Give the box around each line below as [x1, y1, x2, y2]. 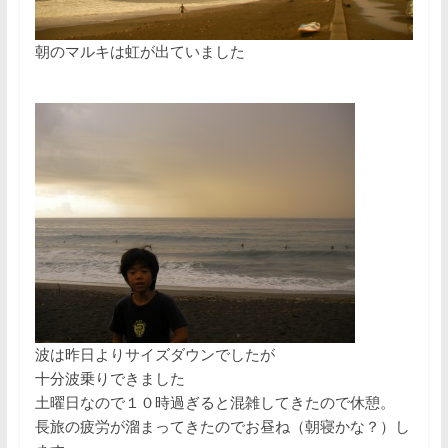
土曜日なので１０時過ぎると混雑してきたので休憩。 [34, 394, 395, 412]
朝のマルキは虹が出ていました [34, 43, 245, 61]
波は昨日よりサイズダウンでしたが [34, 346, 275, 364]
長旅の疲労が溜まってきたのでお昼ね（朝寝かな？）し [34, 418, 410, 436]
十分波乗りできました [34, 370, 185, 388]
